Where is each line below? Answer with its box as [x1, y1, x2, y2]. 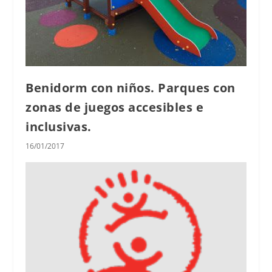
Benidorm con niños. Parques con [25, 80, 236, 97]
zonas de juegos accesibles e [25, 99, 204, 116]
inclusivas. [25, 118, 92, 135]
